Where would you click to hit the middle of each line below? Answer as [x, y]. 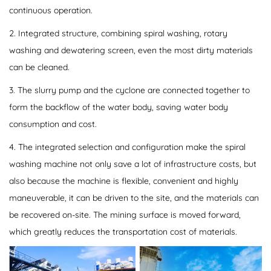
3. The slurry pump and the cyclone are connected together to [129, 90]
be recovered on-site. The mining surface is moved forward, [125, 215]
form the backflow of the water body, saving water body [119, 107]
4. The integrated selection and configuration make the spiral [127, 147]
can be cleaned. [39, 67]
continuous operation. [51, 11]
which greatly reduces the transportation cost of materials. [123, 232]
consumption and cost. [53, 124]
